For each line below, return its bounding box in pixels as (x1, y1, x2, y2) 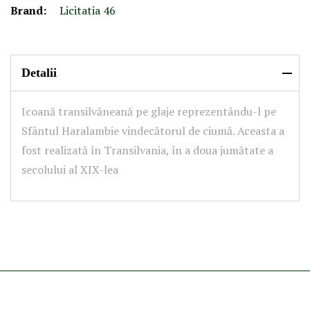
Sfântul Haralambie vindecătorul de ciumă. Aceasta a (21, 123, 284, 138)
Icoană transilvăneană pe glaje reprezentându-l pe (21, 104, 276, 119)
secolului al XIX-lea (21, 162, 118, 177)
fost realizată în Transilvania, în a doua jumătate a (21, 143, 273, 158)
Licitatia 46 (60, 3, 116, 18)
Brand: (10, 3, 46, 18)
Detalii (21, 66, 57, 80)
